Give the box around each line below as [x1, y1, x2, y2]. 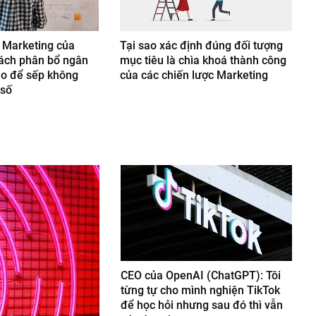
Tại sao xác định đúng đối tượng [120, 38, 284, 52]
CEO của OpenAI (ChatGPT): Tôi [120, 269, 281, 283]
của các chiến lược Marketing [120, 68, 269, 82]
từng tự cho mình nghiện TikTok [120, 284, 280, 298]
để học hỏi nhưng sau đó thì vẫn [120, 298, 283, 312]
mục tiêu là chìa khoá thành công [120, 53, 287, 67]
